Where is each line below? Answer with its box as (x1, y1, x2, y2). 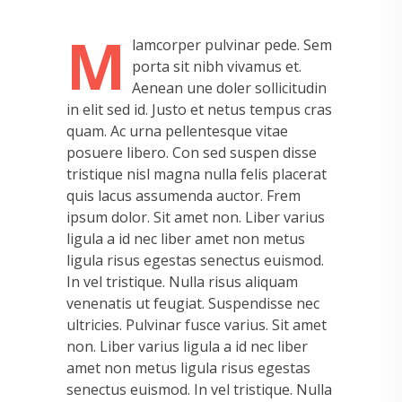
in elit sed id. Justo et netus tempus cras (66, 100, 332, 120)
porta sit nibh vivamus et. (132, 57, 301, 77)
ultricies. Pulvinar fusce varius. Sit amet (66, 315, 327, 336)
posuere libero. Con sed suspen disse (66, 143, 317, 163)
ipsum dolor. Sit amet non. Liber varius (66, 207, 325, 228)
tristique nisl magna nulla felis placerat (66, 164, 327, 185)
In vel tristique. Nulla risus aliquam (66, 272, 298, 293)
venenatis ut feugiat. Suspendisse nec (66, 293, 319, 314)
